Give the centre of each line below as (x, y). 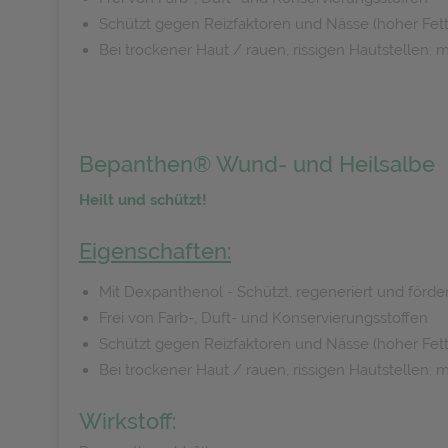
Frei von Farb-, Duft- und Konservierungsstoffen (263, 318)
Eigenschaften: (155, 251)
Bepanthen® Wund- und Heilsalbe (257, 164)
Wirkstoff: (127, 421)
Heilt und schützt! (143, 200)
